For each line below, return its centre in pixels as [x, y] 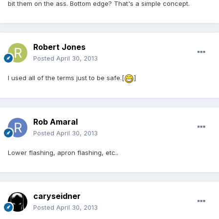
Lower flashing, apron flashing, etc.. [63, 153]
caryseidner [57, 196]
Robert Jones [59, 47]
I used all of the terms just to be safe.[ [66, 78]
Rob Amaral [55, 122]
